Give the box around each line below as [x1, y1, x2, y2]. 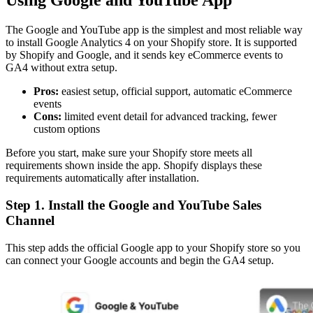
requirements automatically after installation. [6, 172, 199, 184]
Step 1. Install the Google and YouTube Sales [6, 197, 261, 212]
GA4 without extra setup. [6, 61, 117, 74]
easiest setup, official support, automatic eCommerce [59, 85, 292, 98]
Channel [6, 212, 54, 228]
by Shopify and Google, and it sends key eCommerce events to [6, 49, 283, 61]
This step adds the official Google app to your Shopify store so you [6, 241, 300, 254]
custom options [34, 123, 100, 136]
